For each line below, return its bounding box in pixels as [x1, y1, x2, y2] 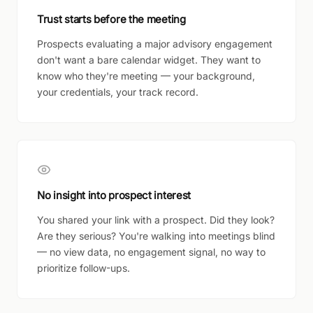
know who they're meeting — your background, [37, 70, 255, 82]
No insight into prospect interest [37, 189, 191, 202]
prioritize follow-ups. [37, 262, 130, 274]
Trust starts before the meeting [37, 13, 186, 26]
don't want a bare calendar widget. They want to [37, 54, 261, 66]
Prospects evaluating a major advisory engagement [37, 38, 272, 50]
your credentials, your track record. [37, 86, 198, 98]
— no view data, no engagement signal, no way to [37, 246, 265, 258]
